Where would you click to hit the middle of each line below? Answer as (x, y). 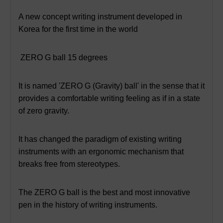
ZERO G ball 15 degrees (63, 57)
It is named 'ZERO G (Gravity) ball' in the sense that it (111, 86)
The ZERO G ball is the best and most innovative (104, 192)
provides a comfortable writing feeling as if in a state (109, 98)
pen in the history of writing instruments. (88, 205)
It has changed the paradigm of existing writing (100, 139)
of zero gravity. (44, 111)
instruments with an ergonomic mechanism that (101, 151)
